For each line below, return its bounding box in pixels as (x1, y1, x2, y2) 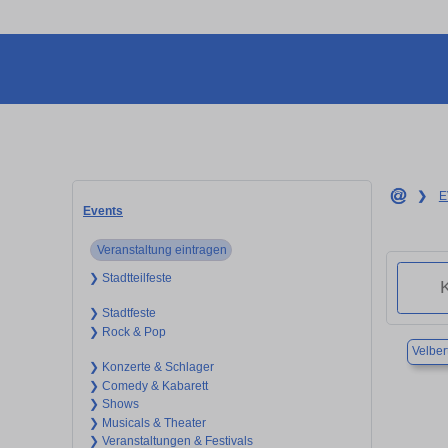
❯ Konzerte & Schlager (88, 360, 214, 375)
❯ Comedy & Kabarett (88, 378, 208, 393)
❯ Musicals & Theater (88, 415, 206, 430)
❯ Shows (88, 397, 139, 412)
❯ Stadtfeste (88, 306, 156, 321)
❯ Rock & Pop (88, 324, 166, 339)
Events (83, 203, 123, 218)
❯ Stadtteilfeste (88, 270, 172, 285)
